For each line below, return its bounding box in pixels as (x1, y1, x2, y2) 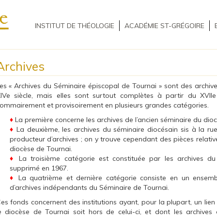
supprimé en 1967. (9, 163, 68, 172)
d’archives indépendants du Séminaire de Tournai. (9, 183, 169, 192)
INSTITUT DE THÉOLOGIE (35, 21, 114, 30)
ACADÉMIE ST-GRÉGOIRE (124, 21, 204, 30)
